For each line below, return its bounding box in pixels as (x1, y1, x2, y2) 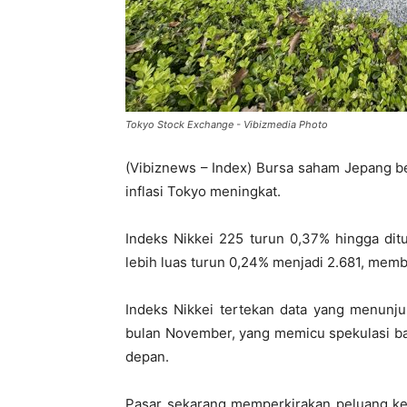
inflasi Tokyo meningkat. (125, 183, 281, 200)
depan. (125, 348, 169, 365)
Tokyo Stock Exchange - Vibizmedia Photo (125, 118, 328, 131)
